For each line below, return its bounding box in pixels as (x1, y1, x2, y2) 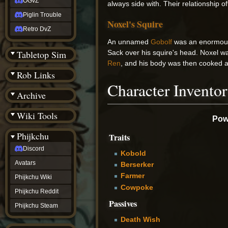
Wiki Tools (17, 109, 58, 122)
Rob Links (17, 69, 55, 81)
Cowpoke (120, 183, 153, 191)
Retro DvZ (23, 25, 51, 33)
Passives (109, 197, 137, 210)
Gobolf (151, 38, 173, 46)
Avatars (15, 159, 36, 166)
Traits (109, 131, 130, 144)
